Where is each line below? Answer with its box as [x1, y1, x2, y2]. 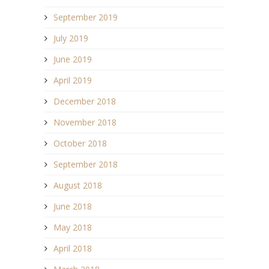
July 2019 [53, 32, 88, 44]
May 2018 [53, 221, 92, 233]
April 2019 [53, 74, 92, 86]
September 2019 [53, 11, 118, 23]
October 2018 [53, 137, 107, 149]
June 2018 [53, 200, 92, 212]
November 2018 [53, 116, 116, 128]
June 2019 [53, 53, 92, 65]
